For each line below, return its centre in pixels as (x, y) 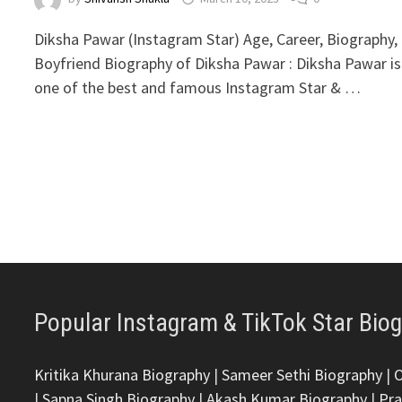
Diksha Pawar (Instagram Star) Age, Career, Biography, (216, 39)
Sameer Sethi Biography (302, 375)
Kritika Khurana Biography (122, 375)
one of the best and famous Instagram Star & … (198, 87)
